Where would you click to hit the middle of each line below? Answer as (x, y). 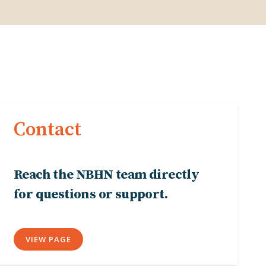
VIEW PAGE (48, 239)
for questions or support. (91, 194)
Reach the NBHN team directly (107, 175)
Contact (47, 130)
